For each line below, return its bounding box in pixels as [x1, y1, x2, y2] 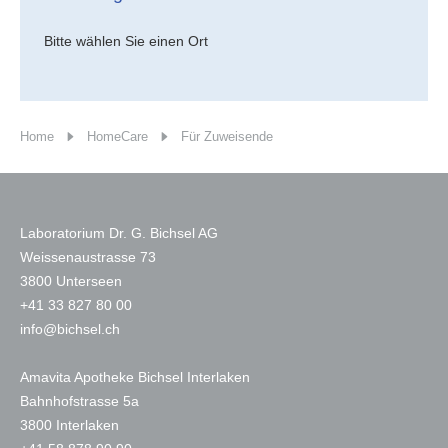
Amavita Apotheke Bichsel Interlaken [20, 369, 250, 385]
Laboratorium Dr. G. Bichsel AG [20, 225, 218, 241]
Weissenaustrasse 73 [20, 249, 156, 265]
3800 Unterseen [20, 273, 122, 289]
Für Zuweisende [181, 129, 273, 144]
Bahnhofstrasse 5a [20, 393, 139, 409]
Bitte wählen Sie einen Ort [44, 32, 208, 49]
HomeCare [87, 129, 148, 144]
